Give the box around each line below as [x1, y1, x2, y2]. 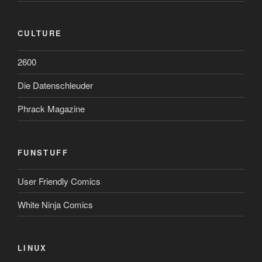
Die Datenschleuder [18, 79, 93, 92]
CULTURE [18, 27, 63, 39]
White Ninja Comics [18, 198, 93, 211]
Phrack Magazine [18, 102, 85, 115]
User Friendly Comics [18, 174, 101, 187]
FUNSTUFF [18, 146, 68, 158]
